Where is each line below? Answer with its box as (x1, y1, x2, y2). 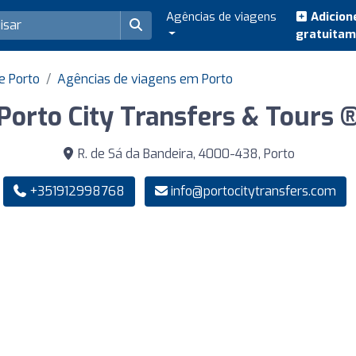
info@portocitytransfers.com (171, 183, 336, 199)
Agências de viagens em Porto (57, 71, 233, 87)
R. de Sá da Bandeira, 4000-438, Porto (74, 145, 295, 162)
